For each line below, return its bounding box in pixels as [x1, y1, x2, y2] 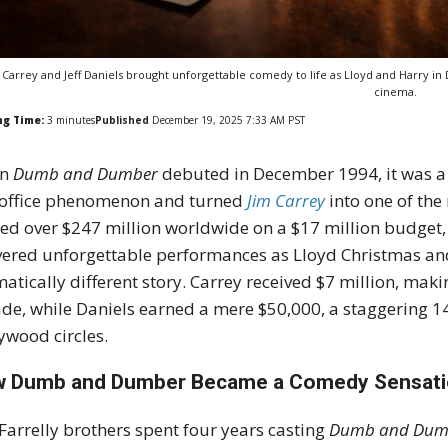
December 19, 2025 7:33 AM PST [149, 113, 306, 128]
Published [95, 113, 150, 128]
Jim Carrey [247, 189, 326, 213]
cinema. [373, 84, 417, 100]
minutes [53, 113, 96, 128]
